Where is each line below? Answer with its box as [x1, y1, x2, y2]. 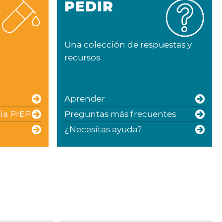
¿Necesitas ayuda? [64, 124, 142, 134]
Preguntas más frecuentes [64, 109, 176, 119]
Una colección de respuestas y [64, 40, 192, 50]
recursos [64, 53, 100, 62]
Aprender [64, 94, 105, 104]
